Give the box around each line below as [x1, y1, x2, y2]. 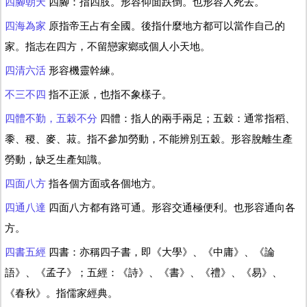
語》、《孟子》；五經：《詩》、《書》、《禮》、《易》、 [5, 267, 282, 278]
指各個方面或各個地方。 [46, 177, 162, 189]
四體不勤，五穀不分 [5, 112, 97, 124]
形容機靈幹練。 [46, 64, 121, 76]
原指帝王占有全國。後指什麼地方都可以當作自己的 [46, 20, 285, 32]
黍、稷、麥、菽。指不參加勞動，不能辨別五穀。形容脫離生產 [5, 133, 293, 145]
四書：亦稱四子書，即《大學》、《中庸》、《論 [46, 246, 275, 258]
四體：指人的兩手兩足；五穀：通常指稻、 [97, 112, 295, 124]
